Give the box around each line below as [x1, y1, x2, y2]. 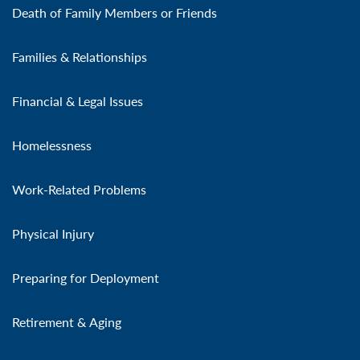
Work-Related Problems [12, 179, 146, 198]
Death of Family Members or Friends [12, 2, 217, 22]
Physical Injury [12, 223, 94, 243]
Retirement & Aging [12, 312, 121, 331]
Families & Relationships [12, 47, 147, 66]
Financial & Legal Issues [12, 91, 143, 110]
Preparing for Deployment [12, 268, 159, 287]
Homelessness [12, 135, 92, 154]
